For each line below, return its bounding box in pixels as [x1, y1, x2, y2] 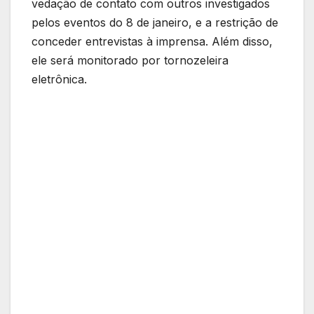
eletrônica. [32, 72, 87, 87]
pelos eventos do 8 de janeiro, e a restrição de [32, 15, 278, 30]
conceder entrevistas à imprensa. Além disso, [32, 34, 273, 49]
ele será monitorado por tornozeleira [32, 53, 228, 68]
